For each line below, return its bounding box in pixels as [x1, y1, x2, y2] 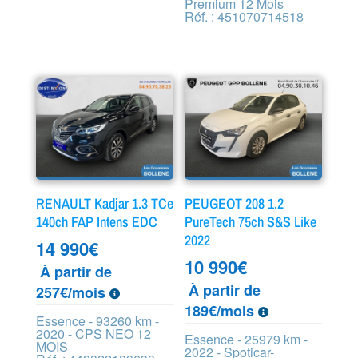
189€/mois [185, 300, 259, 321]
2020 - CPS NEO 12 [35, 324, 151, 343]
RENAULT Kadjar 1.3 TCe [35, 193, 173, 213]
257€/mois [35, 281, 109, 303]
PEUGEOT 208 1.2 [185, 193, 284, 213]
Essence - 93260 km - [35, 311, 159, 330]
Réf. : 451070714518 [185, 6, 304, 26]
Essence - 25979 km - [185, 329, 308, 348]
